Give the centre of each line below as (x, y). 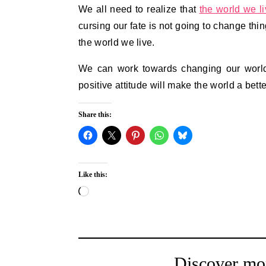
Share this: (95, 115)
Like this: (93, 175)
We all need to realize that (139, 9)
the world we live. (117, 43)
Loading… (110, 192)
